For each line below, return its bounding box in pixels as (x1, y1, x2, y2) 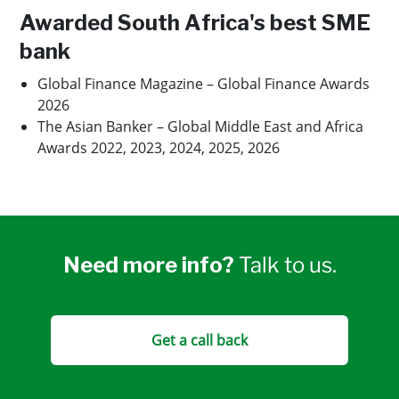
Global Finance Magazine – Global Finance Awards (37, 74, 370, 94)
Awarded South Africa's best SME (20, 10, 370, 36)
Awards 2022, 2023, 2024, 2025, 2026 (37, 138, 280, 158)
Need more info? (62, 252, 239, 278)
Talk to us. (238, 252, 337, 278)
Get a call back (151, 330, 248, 350)
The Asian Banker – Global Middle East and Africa (37, 117, 363, 136)
